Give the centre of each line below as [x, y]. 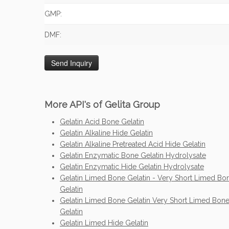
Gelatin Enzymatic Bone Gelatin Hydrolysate [133, 155]
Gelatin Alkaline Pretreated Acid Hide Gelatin [133, 144]
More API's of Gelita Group [102, 105]
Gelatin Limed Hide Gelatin [104, 223]
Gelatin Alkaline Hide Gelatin [106, 133]
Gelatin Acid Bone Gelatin [102, 122]
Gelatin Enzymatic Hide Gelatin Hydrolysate [132, 167]
